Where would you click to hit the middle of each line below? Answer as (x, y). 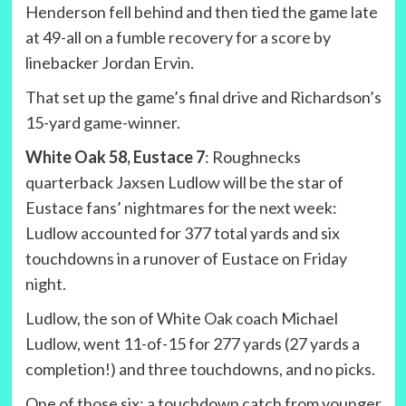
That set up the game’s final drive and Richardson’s (203, 97)
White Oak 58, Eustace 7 (115, 157)
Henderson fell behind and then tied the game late (201, 12)
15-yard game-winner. (102, 123)
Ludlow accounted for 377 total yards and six (182, 233)
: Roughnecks (252, 157)
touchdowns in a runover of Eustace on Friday (186, 259)
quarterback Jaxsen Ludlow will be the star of (184, 183)
